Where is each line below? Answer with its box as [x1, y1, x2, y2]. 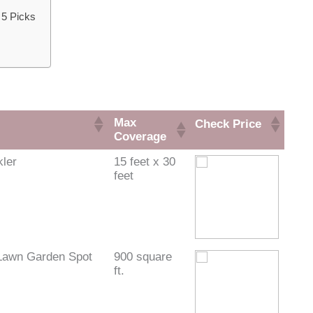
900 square [113, 249, 172, 263]
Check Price [194, 117, 261, 131]
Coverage [113, 129, 166, 143]
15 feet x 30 [113, 154, 175, 168]
